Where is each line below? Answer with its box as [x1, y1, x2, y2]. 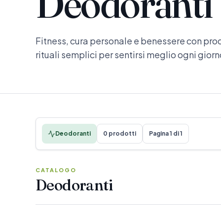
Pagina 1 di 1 [149, 130, 183, 137]
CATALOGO [36, 167, 76, 173]
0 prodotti [103, 130, 136, 137]
